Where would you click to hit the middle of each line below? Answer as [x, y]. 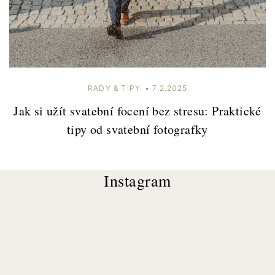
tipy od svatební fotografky [137, 129]
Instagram [137, 180]
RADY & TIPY [114, 88]
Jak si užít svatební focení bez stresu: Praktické [137, 110]
